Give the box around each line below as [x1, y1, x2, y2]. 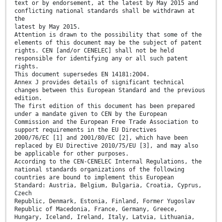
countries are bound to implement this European [14, 174, 174, 181]
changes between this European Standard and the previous [14, 87, 205, 94]
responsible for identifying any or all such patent [14, 55, 188, 62]
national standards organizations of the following [14, 166, 184, 173]
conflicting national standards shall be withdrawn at [14, 7, 195, 15]
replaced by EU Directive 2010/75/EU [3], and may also [14, 142, 198, 150]
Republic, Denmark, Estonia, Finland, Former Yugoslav [14, 198, 195, 205]
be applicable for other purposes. [14, 150, 129, 158]
